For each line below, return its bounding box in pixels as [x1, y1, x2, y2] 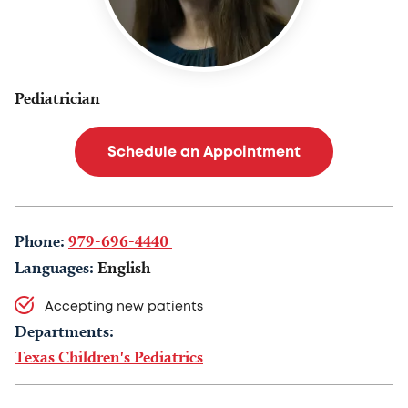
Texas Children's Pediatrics [15, 347, 203, 367]
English [97, 258, 150, 278]
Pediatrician [15, 88, 100, 107]
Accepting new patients [41, 301, 203, 313]
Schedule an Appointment [107, 146, 301, 159]
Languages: [15, 258, 94, 278]
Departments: [15, 321, 114, 342]
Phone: [15, 231, 65, 251]
